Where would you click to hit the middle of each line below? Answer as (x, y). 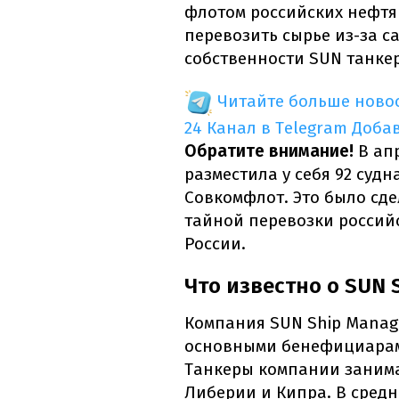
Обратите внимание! (269, 151)
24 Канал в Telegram (266, 128)
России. (215, 244)
